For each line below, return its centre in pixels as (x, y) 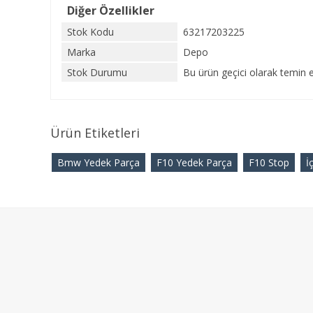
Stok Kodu (90, 32)
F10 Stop (269, 162)
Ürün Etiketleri (95, 133)
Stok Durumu (97, 72)
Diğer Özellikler (111, 10)
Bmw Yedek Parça (99, 162)
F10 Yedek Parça (194, 162)
